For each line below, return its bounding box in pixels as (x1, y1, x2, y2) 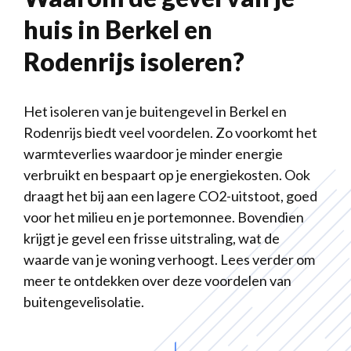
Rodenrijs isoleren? (24, 46, 244, 78)
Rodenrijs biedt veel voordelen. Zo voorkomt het (24, 124, 317, 142)
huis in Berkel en (24, 14, 212, 45)
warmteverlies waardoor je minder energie (24, 145, 283, 163)
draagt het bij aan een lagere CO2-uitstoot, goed (24, 187, 317, 205)
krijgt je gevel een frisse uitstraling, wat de (24, 230, 280, 248)
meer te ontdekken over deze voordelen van (24, 272, 291, 290)
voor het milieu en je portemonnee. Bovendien (24, 208, 304, 226)
